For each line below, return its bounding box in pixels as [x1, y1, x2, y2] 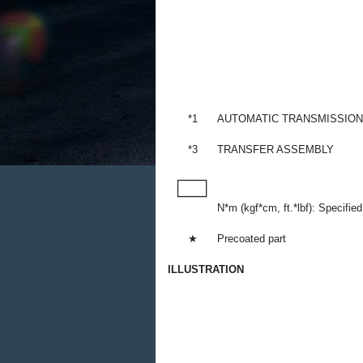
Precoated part [217, 233, 286, 246]
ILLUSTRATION [168, 263, 244, 276]
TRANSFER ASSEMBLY [217, 143, 334, 156]
